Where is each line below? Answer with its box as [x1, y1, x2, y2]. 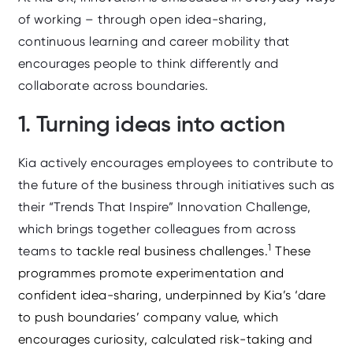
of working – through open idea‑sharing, [17, 11, 266, 27]
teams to [17, 243, 76, 258]
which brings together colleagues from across [17, 221, 296, 236]
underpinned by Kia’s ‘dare [165, 287, 326, 303]
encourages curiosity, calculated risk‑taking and [17, 331, 313, 347]
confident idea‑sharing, [17, 287, 165, 303]
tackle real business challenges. [76, 243, 268, 258]
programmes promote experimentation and [17, 265, 284, 281]
